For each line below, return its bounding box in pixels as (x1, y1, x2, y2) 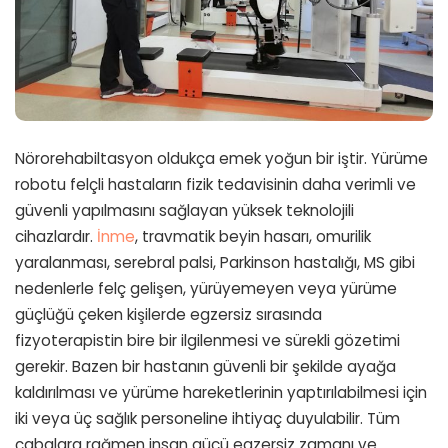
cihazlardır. (15, 226, 97, 248)
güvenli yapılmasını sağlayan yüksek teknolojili (15, 200, 354, 222)
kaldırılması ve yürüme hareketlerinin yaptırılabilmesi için (15, 382, 427, 404)
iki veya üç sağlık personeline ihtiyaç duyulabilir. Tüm (15, 408, 400, 430)
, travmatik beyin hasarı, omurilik (135, 226, 371, 248)
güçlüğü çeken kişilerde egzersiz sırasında (15, 304, 322, 326)
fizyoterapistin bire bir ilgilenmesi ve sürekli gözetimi (15, 330, 400, 352)
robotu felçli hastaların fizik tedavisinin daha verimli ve (15, 174, 416, 196)
